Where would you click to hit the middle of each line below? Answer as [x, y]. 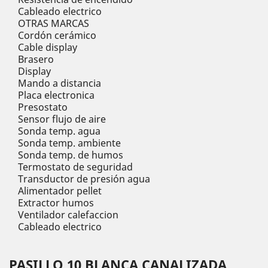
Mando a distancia [60, 83]
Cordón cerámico [57, 35]
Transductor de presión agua [84, 179]
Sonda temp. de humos [71, 155]
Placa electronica [56, 95]
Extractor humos [56, 203]
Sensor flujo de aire [62, 119]
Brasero [36, 59]
